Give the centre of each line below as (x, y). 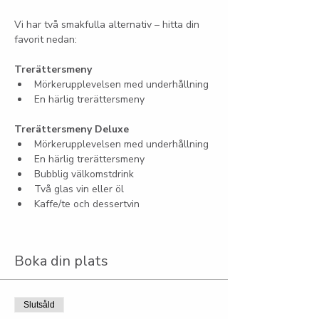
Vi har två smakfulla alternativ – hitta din (108, 25)
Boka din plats (61, 261)
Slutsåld (39, 305)
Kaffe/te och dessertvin (87, 204)
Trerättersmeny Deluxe (72, 129)
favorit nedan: (46, 40)
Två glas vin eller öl (79, 189)
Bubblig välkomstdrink (84, 174)
